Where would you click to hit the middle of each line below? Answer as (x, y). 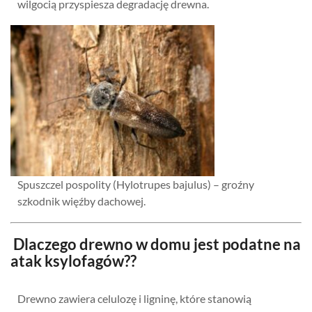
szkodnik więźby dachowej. (81, 201)
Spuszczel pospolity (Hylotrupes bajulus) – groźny (136, 184)
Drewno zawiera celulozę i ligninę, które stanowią (134, 298)
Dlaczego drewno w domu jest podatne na (156, 244)
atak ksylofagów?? (73, 260)
